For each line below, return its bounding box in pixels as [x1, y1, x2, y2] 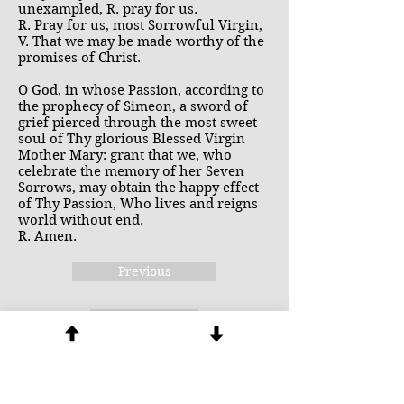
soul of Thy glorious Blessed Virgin [18, 131, 245, 147]
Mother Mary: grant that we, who [18, 147, 232, 163]
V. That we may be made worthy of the [18, 33, 264, 50]
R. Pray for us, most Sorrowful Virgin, [18, 17, 262, 33]
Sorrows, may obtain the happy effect [18, 179, 259, 196]
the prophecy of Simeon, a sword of [18, 98, 248, 115]
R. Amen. [18, 228, 77, 244]
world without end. [18, 212, 143, 228]
